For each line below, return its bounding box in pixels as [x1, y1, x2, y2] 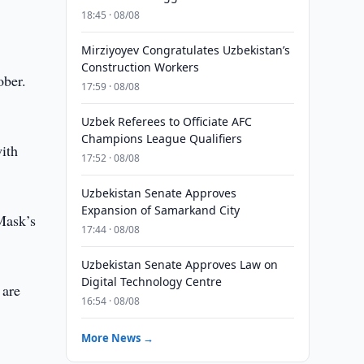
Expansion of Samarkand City [80, 202, 240, 218]
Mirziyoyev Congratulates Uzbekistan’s [80, 42, 290, 58]
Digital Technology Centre [80, 274, 222, 289]
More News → [80, 331, 154, 345]
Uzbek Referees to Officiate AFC [80, 114, 252, 129]
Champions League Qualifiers [80, 131, 242, 146]
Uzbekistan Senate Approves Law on [80, 257, 278, 272]
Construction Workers [80, 59, 199, 75]
